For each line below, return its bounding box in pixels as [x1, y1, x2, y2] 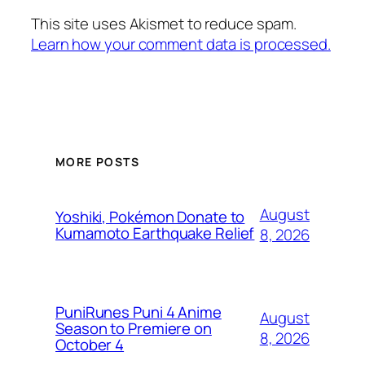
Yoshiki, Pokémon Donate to [55, 206, 245, 228]
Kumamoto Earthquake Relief [55, 222, 255, 244]
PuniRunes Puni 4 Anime [55, 301, 222, 323]
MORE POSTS [55, 154, 139, 170]
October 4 [55, 334, 125, 356]
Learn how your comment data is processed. [31, 33, 331, 55]
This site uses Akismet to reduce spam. [31, 12, 297, 34]
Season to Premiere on [55, 318, 212, 340]
